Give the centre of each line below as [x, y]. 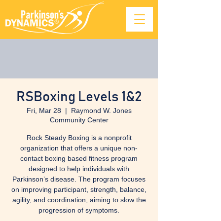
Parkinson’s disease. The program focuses [79, 179]
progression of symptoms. [79, 210]
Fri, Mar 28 [44, 110]
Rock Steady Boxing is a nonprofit [79, 138]
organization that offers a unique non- [79, 148]
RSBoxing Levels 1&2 [79, 97]
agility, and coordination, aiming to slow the [79, 200]
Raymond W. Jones [101, 110]
